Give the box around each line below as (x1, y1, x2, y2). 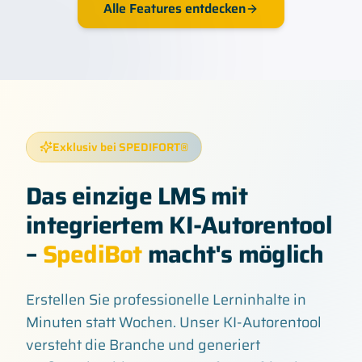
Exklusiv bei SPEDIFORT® (53, 138, 188, 156)
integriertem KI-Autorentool (26, 206, 332, 244)
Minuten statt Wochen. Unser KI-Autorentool (26, 311, 322, 334)
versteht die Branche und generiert (26, 334, 260, 356)
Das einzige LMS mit (26, 177, 247, 215)
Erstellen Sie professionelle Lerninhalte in (26, 288, 306, 311)
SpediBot (42, 235, 142, 273)
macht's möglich (147, 235, 324, 273)
